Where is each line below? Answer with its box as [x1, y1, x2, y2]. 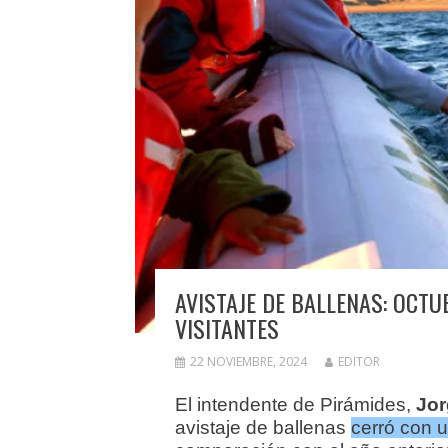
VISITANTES [174, 310, 279, 347]
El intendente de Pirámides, [174, 394, 416, 416]
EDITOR [337, 353, 380, 371]
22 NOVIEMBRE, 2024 [189, 353, 307, 371]
